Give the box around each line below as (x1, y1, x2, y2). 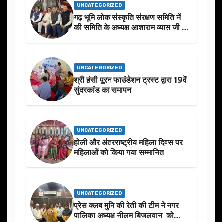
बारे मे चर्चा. (74, 42, 106, 53)
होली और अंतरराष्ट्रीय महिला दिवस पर (74, 137, 183, 148)
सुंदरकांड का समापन (74, 85, 131, 95)
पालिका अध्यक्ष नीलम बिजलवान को (74, 210, 174, 220)
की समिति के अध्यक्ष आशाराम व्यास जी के (74, 22, 188, 33)
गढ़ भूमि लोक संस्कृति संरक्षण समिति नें (74, 12, 181, 23)
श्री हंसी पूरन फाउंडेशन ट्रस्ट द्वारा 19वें (74, 75, 187, 85)
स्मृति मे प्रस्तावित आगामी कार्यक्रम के (74, 32, 181, 43)
